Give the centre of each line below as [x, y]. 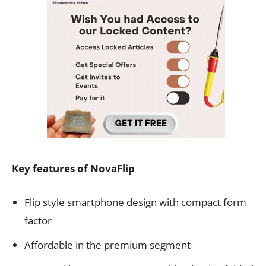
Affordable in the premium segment [107, 245]
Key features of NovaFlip [73, 168]
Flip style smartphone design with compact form [135, 202]
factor [38, 220]
